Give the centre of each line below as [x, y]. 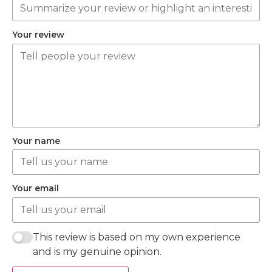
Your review [38, 35]
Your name [36, 141]
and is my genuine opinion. [97, 251]
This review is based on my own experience [137, 237]
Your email [36, 189]
